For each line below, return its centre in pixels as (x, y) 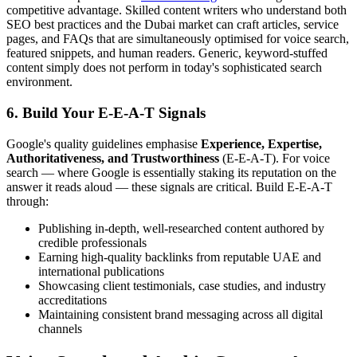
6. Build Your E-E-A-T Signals (106, 112)
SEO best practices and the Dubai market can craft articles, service (173, 25)
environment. (39, 82)
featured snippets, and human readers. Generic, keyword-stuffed (167, 53)
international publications (101, 271)
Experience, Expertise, (261, 143)
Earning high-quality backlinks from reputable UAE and (180, 257)
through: (27, 201)
